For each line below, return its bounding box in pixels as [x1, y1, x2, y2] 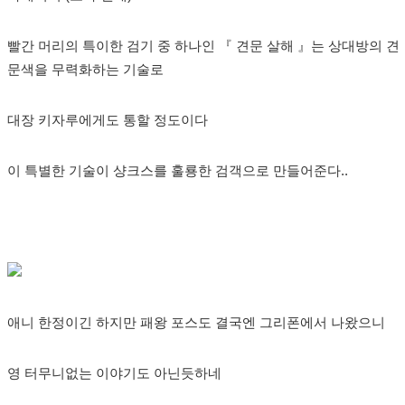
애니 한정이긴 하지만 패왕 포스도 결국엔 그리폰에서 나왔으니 [6, 316, 389, 330]
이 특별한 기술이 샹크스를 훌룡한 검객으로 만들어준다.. [6, 164, 348, 178]
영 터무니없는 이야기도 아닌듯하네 [6, 366, 221, 381]
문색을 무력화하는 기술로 [6, 62, 164, 77]
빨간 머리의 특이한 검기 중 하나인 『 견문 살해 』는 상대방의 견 [6, 39, 400, 53]
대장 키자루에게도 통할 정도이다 [6, 113, 208, 127]
